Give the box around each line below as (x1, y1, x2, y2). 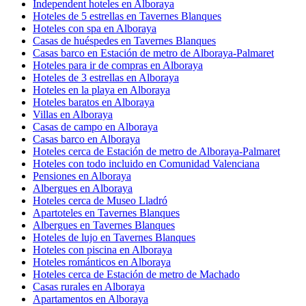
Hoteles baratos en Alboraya (33, 96, 154, 108)
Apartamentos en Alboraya (33, 292, 148, 305)
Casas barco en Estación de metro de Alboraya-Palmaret (33, 46, 274, 59)
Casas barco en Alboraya (33, 133, 140, 145)
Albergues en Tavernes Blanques (33, 219, 175, 231)
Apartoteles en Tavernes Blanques (33, 206, 180, 219)
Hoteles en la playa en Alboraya (33, 83, 170, 96)
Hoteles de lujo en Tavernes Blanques (33, 231, 195, 243)
